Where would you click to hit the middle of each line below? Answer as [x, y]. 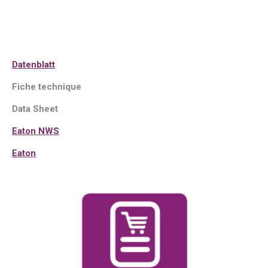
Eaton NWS [36, 131]
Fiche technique [47, 87]
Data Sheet [35, 109]
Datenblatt [33, 65]
